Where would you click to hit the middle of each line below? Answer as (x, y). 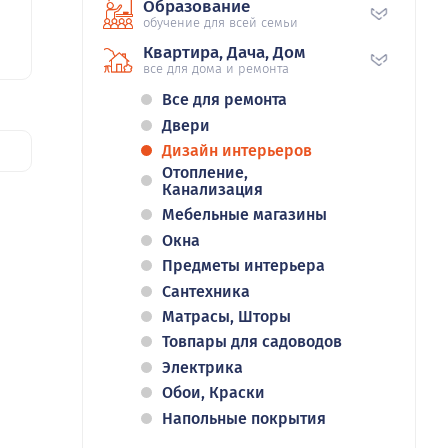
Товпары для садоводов (252, 342)
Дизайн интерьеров (237, 150)
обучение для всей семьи (220, 22)
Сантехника (206, 291)
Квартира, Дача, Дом (224, 52)
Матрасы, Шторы (226, 317)
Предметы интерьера (243, 266)
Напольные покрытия (244, 418)
